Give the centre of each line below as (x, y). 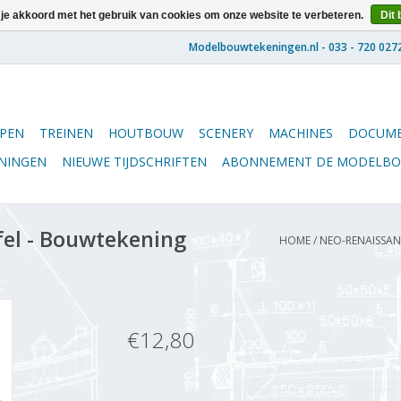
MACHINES (301, 133)
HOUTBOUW (146, 133)
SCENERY (226, 133)
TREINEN (66, 133)
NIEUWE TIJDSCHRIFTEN (134, 162)
